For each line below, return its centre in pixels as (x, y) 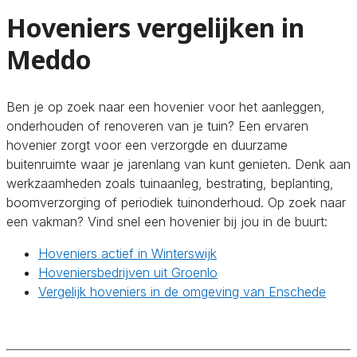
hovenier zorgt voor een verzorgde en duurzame (147, 145)
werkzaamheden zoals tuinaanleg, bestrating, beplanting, (170, 183)
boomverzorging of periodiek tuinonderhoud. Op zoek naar (176, 202)
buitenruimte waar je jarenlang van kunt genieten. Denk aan (178, 164)
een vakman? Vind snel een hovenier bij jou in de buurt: (167, 221)
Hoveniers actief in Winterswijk (127, 253)
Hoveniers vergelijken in (155, 28)
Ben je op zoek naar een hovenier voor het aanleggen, (166, 106)
